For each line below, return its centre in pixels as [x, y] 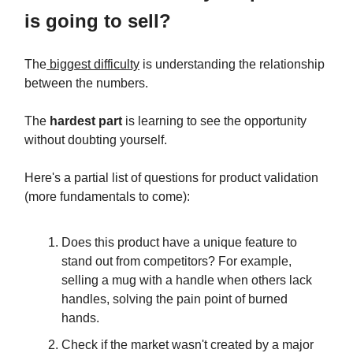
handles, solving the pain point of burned [175, 299]
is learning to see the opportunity [214, 121]
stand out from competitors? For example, [176, 262]
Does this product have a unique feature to [179, 243]
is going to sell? [98, 21]
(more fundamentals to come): [107, 197]
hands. [80, 318]
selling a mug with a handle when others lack [187, 281]
